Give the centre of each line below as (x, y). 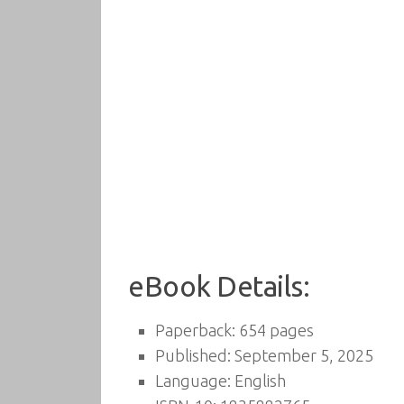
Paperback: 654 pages (234, 330)
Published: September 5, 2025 (264, 355)
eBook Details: (219, 286)
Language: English (220, 381)
